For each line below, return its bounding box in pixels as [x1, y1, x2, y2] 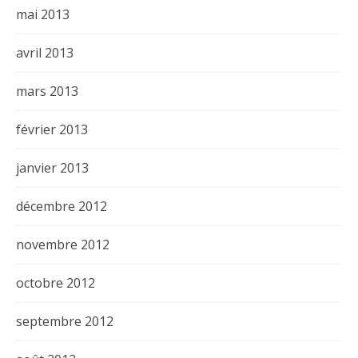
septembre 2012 [16, 312, 113, 330]
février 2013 [16, 121, 88, 138]
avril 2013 [16, 44, 74, 62]
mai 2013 [16, 6, 70, 23]
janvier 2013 [16, 159, 89, 177]
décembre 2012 [16, 197, 107, 215]
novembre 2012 [16, 236, 109, 253]
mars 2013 [16, 82, 78, 100]
